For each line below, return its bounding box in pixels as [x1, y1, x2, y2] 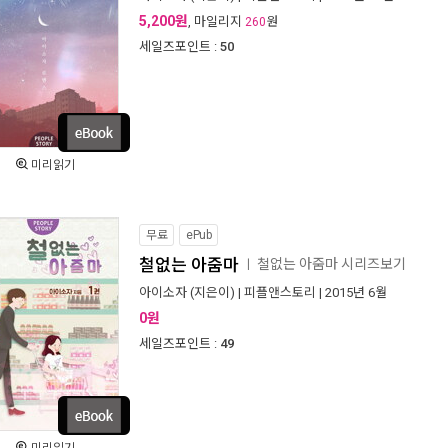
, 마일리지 [188, 14, 245, 29]
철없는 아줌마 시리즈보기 [257, 255, 406, 272]
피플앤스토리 [244, 285, 316, 300]
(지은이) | [187, 285, 244, 300]
